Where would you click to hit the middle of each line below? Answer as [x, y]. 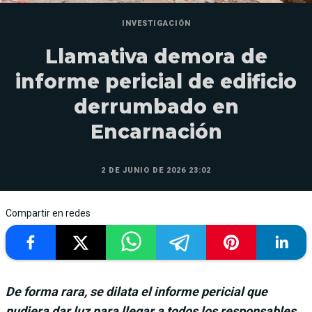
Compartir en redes [48, 213]
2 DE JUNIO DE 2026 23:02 [156, 170]
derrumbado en [156, 107]
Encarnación [156, 132]
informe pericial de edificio [156, 81]
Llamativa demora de [156, 56]
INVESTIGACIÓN [156, 23]
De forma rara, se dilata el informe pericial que [136, 291]
